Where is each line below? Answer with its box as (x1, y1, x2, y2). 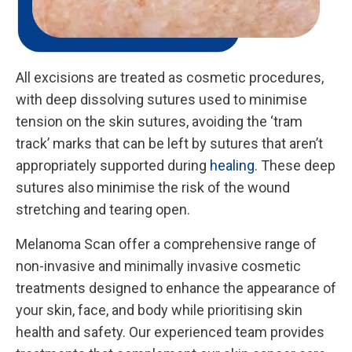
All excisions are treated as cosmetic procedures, (16, 68, 324, 86)
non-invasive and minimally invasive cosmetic (16, 258, 301, 275)
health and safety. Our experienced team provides (16, 324, 324, 341)
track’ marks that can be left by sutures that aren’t (16, 134, 323, 152)
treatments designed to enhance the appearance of (16, 280, 336, 297)
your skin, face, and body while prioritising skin (16, 302, 302, 319)
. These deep (255, 156, 335, 174)
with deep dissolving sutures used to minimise (16, 90, 307, 108)
